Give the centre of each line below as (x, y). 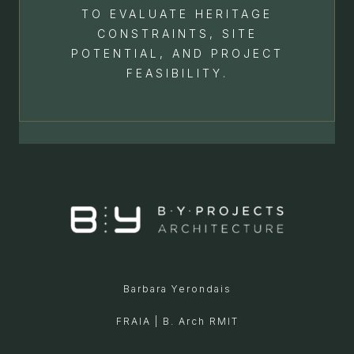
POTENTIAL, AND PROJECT (177, 54)
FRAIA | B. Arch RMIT (177, 322)
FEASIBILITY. (177, 73)
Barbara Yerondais (177, 289)
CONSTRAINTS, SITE (177, 34)
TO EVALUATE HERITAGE (177, 14)
